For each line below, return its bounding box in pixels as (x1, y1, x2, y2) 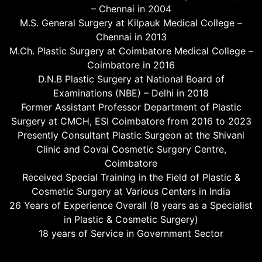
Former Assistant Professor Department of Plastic (20, 101, 242, 113)
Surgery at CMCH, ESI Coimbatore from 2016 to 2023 (11, 115, 251, 127)
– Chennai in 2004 (91, 2, 171, 15)
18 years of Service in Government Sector (39, 227, 223, 239)
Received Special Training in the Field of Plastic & (22, 171, 240, 183)
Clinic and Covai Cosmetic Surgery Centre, (36, 143, 226, 155)
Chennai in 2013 (95, 30, 167, 43)
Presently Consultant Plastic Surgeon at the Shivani (18, 129, 244, 141)
